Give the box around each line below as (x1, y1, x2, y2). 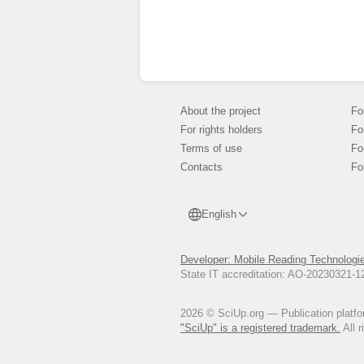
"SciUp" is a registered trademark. (180, 322, 340, 334)
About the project (180, 105, 261, 117)
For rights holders (180, 123, 262, 136)
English (201, 208, 236, 220)
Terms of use (180, 142, 242, 154)
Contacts (180, 161, 223, 173)
